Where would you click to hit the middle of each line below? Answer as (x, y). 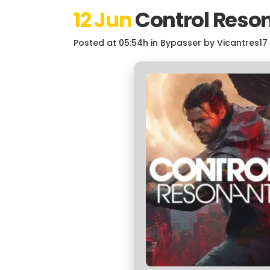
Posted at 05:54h (111, 42)
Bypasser (181, 42)
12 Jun (103, 20)
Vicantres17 (242, 42)
